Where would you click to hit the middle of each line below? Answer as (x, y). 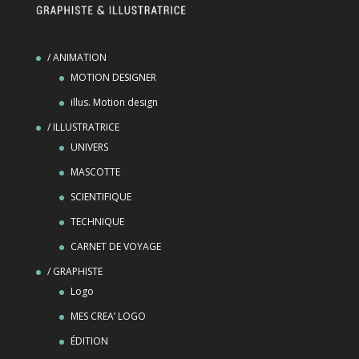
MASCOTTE (95, 171)
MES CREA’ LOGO (108, 316)
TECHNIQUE (97, 221)
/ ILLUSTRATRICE (83, 127)
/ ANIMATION (77, 57)
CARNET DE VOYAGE (115, 246)
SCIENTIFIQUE (101, 196)
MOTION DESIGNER (113, 77)
